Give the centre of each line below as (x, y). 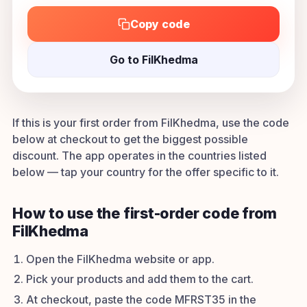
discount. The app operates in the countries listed (139, 156)
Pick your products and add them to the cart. (140, 279)
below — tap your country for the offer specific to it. (146, 172)
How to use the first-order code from (145, 213)
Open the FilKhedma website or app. (120, 259)
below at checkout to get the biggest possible (130, 139)
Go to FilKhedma (153, 60)
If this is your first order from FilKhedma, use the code (151, 123)
